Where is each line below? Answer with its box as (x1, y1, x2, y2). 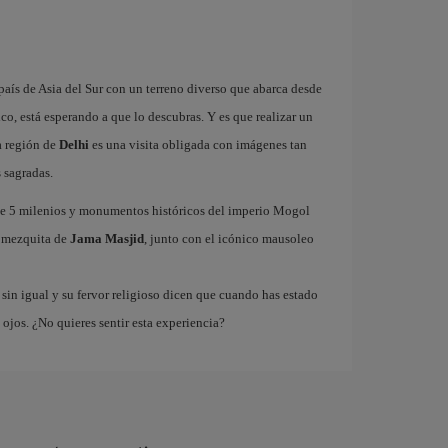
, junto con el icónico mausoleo (143, 230, 314, 246)
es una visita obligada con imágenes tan (88, 136, 307, 152)
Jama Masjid (69, 230, 144, 246)
